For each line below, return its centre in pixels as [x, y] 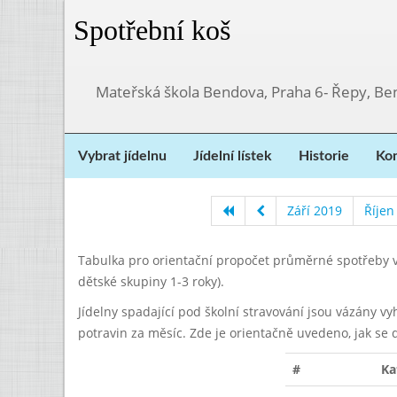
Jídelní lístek [233, 156]
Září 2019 [314, 210]
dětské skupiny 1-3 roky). [151, 281]
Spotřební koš [152, 30]
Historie [324, 156]
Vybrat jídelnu [122, 156]
